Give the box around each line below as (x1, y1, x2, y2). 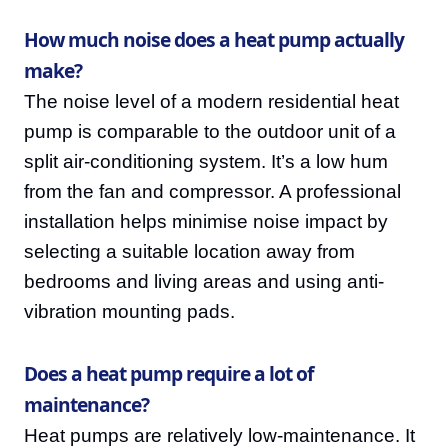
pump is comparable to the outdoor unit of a (24, 121, 396, 142)
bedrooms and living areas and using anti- (24, 271, 384, 292)
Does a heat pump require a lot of (24, 360, 313, 387)
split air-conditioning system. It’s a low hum (24, 151, 388, 172)
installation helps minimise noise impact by (24, 211, 388, 232)
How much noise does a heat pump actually (24, 26, 404, 53)
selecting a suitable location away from (24, 241, 355, 262)
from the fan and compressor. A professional (24, 181, 401, 202)
